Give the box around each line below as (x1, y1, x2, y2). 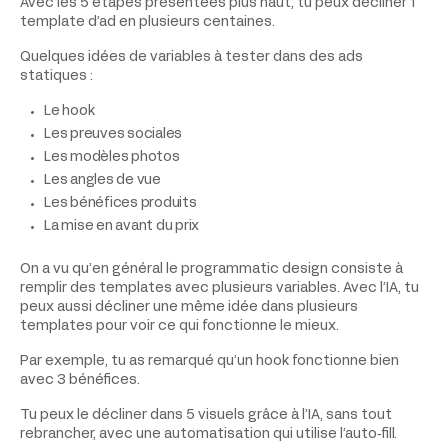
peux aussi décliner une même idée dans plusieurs (20, 300, 358, 314)
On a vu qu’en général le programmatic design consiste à (20, 262, 403, 276)
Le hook (44, 104, 95, 118)
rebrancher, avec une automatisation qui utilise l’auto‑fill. (20, 427, 397, 441)
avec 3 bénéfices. (20, 373, 140, 387)
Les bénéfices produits (44, 196, 197, 210)
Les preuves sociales (44, 127, 182, 141)
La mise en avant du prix (44, 219, 199, 233)
